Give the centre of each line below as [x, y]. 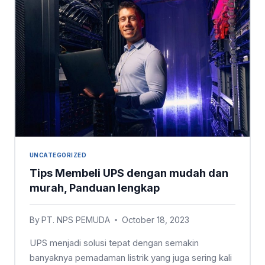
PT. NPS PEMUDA [76, 219]
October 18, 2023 [156, 219]
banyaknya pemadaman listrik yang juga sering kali [131, 257]
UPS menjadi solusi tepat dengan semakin [114, 243]
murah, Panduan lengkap [95, 188]
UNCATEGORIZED [58, 156]
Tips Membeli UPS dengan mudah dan [129, 173]
